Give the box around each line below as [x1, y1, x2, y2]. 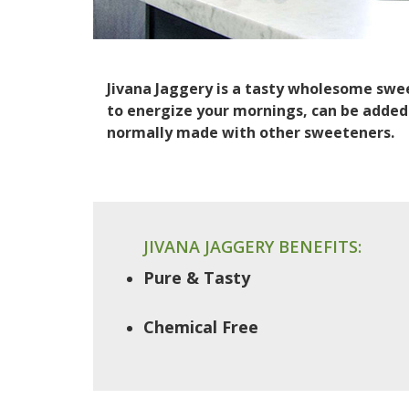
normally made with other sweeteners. [107, 122, 398, 142]
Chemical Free [143, 316, 258, 338]
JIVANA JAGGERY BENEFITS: [143, 236, 362, 257]
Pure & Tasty [143, 267, 250, 288]
